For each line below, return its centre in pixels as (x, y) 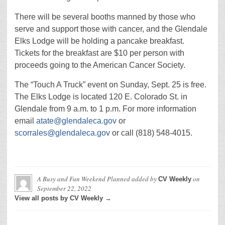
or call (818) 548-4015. (151, 133)
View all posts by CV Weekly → (63, 198)
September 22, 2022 (64, 188)
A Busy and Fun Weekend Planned (84, 179)
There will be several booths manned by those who (105, 17)
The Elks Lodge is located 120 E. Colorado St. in (101, 97)
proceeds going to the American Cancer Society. (100, 65)
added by (144, 179)
